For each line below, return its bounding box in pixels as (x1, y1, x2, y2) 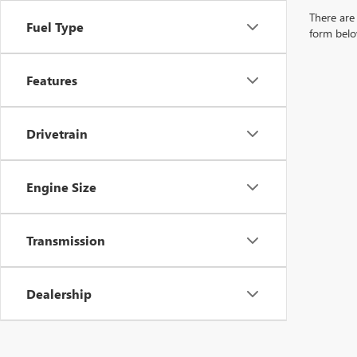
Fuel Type (26, 18, 84, 35)
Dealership (26, 285, 92, 302)
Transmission (26, 232, 105, 249)
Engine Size (26, 178, 96, 195)
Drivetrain (26, 125, 88, 142)
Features (26, 72, 77, 88)
